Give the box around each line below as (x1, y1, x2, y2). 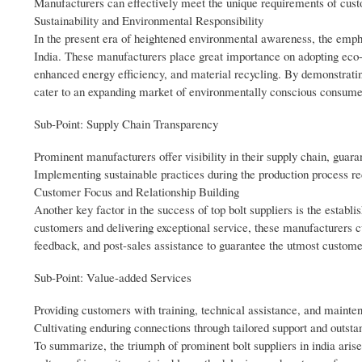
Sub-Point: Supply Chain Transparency (34, 116, 218, 133)
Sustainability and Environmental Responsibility (34, 12, 263, 29)
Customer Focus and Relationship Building (34, 183, 239, 200)
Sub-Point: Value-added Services (34, 269, 192, 286)
